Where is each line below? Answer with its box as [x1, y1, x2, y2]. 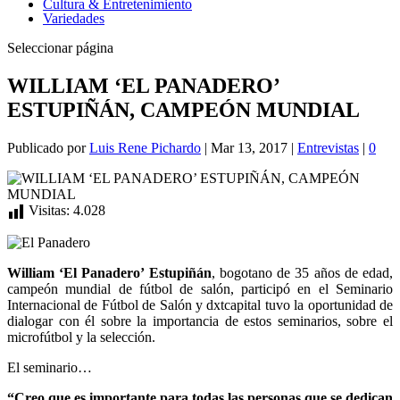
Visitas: [29, 202, 70, 218]
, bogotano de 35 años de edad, [211, 264, 394, 280]
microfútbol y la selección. [7, 329, 155, 345]
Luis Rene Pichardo [89, 139, 201, 155]
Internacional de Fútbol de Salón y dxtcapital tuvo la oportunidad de [7, 296, 393, 312]
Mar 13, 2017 [211, 139, 287, 155]
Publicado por [7, 139, 89, 155]
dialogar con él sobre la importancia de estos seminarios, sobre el [7, 312, 393, 329]
